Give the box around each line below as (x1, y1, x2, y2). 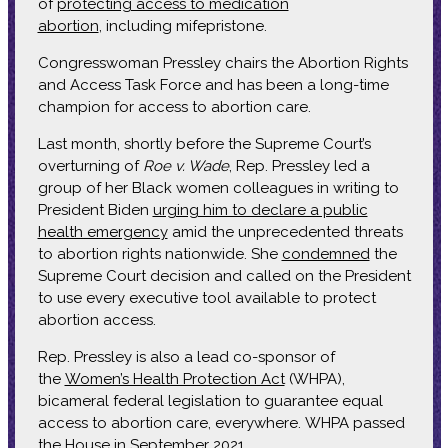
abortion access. (37, 310, 160, 329)
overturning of (37, 156, 143, 175)
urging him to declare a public (152, 200, 368, 219)
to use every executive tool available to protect (37, 288, 376, 307)
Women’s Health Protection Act (64, 369, 285, 388)
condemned (281, 244, 370, 263)
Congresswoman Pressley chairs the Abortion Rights (37, 53, 408, 72)
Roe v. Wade (142, 156, 229, 175)
